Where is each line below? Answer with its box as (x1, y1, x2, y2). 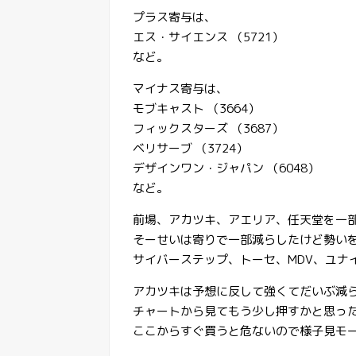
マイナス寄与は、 (133, 79, 228, 97)
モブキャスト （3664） (133, 99, 260, 117)
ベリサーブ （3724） (133, 139, 248, 157)
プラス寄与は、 (133, 8, 216, 25)
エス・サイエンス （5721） (133, 28, 284, 45)
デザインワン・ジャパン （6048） (133, 159, 319, 176)
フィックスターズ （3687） (133, 119, 284, 137)
